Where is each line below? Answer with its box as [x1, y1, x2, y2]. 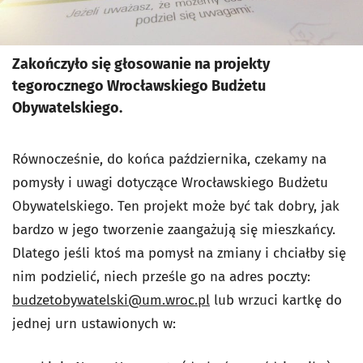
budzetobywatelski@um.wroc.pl [12, 291, 210, 309]
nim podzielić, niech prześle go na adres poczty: [12, 267, 310, 285]
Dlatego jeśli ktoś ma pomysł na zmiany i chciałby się [12, 244, 346, 262]
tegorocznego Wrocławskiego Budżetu [12, 76, 266, 95]
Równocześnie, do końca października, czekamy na [12, 150, 327, 168]
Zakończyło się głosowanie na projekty [12, 54, 270, 73]
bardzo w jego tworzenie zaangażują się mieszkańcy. [12, 220, 335, 238]
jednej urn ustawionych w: [12, 314, 176, 332]
